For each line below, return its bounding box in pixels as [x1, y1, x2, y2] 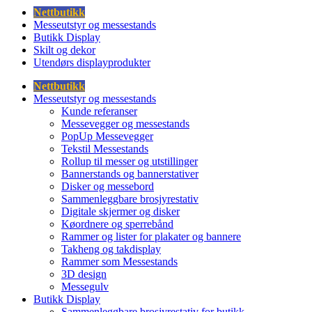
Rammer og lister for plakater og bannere [61, 231, 241, 243]
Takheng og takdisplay [61, 243, 161, 256]
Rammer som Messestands [61, 256, 178, 268]
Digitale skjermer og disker [61, 205, 180, 218]
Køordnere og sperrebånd [61, 218, 173, 231]
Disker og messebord [61, 180, 154, 193]
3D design [61, 268, 107, 281]
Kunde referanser [61, 105, 137, 118]
